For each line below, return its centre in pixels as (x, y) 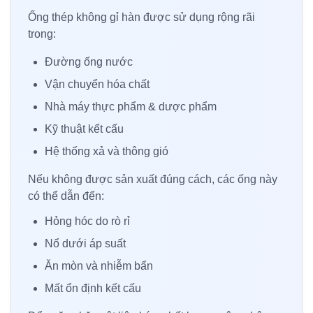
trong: (42, 34)
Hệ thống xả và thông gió (107, 151)
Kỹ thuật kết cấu (84, 129)
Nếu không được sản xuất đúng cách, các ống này (153, 179)
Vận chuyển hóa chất (97, 84)
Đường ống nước (89, 61)
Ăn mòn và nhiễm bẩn (99, 265)
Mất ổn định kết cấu (93, 288)
